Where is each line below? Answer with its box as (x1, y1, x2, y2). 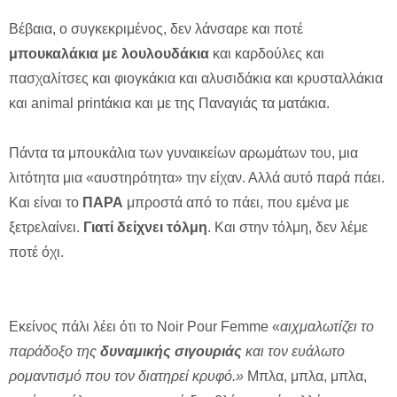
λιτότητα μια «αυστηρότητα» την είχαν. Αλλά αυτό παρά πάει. (9, 170, 385, 186)
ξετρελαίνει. (9, 220, 83, 236)
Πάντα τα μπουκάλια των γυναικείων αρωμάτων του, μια (9, 145, 358, 161)
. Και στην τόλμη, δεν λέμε (207, 220, 368, 236)
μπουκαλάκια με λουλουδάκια (9, 46, 209, 62)
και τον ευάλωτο (242, 344, 345, 360)
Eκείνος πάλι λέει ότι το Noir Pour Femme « (9, 319, 280, 335)
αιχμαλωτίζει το (280, 319, 374, 335)
